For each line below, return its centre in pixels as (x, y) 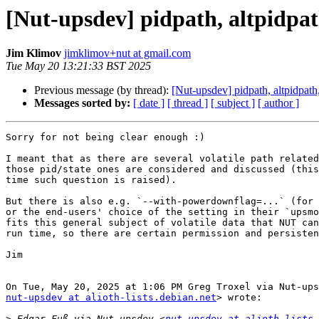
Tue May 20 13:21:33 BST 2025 (78, 66)
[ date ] (149, 103)
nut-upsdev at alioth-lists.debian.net (111, 298)
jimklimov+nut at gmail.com (127, 53)
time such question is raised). (91, 180)
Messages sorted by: (82, 103)
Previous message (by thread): (103, 90)
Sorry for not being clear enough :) (105, 137)
